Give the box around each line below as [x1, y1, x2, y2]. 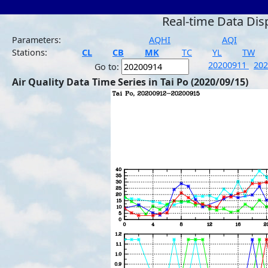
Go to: [95, 61, 121, 72]
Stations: [12, 47, 47, 58]
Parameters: [12, 34, 61, 45]
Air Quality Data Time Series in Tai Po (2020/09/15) [12, 75, 248, 89]
